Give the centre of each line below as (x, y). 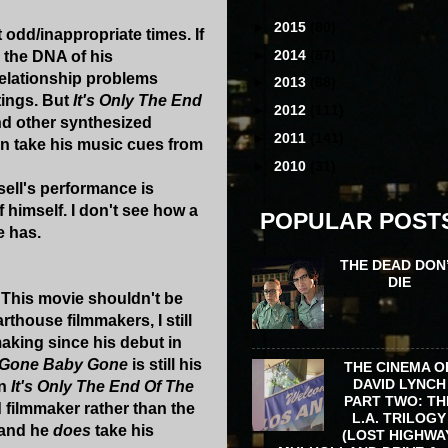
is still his (165, 364)
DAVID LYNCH (399, 384)
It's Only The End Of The (102, 386)
